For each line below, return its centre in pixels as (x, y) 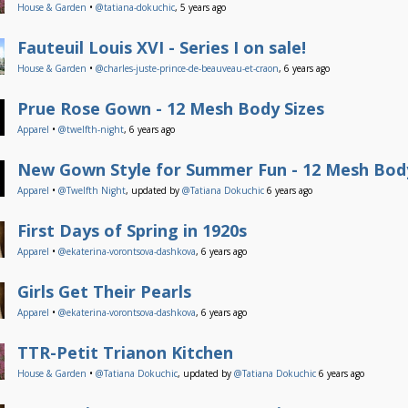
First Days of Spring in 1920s (132, 230)
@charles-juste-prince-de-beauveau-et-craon (187, 68)
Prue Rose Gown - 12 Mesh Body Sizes (171, 108)
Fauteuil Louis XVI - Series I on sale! (162, 47)
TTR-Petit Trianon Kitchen (125, 352)
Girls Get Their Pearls (104, 291)
